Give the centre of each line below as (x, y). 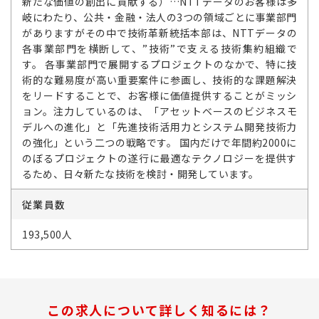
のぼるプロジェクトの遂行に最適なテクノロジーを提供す (159, 158)
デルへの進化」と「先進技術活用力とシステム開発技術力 (159, 127)
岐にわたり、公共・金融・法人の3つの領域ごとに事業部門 (159, 17)
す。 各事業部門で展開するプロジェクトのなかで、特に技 (159, 64)
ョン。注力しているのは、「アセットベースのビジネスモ (159, 111)
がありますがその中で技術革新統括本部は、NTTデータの (159, 33)
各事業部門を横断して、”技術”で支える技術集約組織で (159, 48)
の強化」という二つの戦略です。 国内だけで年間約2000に (159, 142)
